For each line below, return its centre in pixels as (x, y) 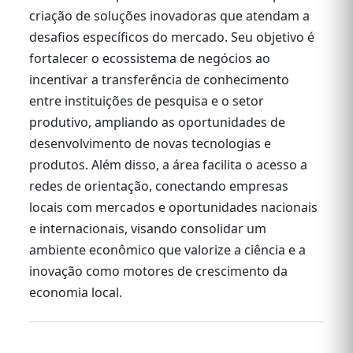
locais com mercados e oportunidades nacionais (173, 207)
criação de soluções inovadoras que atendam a (169, 16)
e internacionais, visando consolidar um (148, 229)
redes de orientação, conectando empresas (159, 186)
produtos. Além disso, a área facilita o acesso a (168, 165)
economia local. (76, 292)
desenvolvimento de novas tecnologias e (150, 143)
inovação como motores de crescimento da (158, 271)
